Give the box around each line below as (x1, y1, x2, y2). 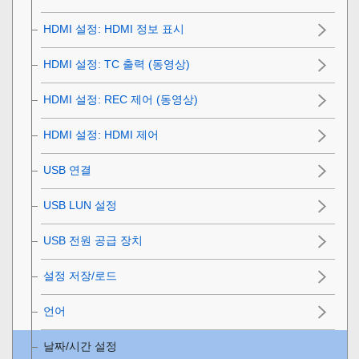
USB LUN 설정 (43, 198, 117, 212)
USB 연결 (43, 163, 91, 176)
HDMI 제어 (104, 127, 159, 141)
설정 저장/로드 (43, 268, 117, 282)
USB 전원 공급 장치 (43, 233, 143, 247)
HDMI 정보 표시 (104, 22, 184, 35)
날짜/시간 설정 (43, 339, 117, 353)
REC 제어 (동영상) (104, 92, 198, 106)
